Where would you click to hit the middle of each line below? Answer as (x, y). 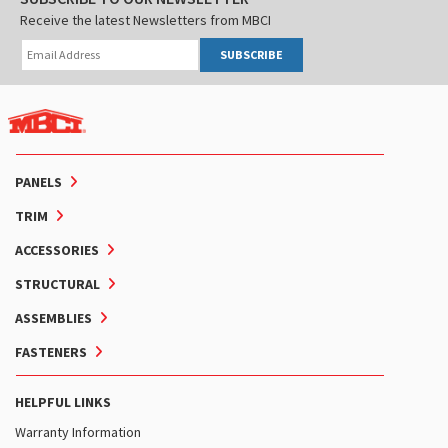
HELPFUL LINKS (63, 401)
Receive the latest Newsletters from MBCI (145, 19)
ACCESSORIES (57, 249)
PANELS (38, 181)
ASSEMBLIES (53, 317)
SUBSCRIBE (251, 54)
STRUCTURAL (57, 283)
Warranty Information (78, 431)
